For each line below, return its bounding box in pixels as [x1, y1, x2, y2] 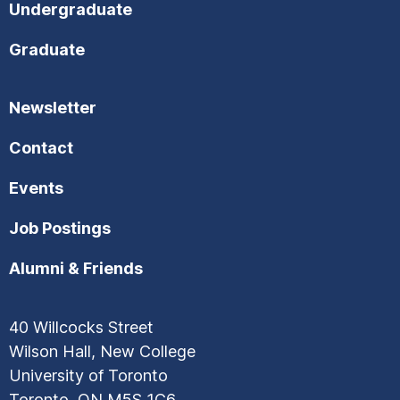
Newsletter [9, 97, 96, 117]
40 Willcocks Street [9, 317, 154, 337]
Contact [9, 137, 73, 157]
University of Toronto [9, 365, 168, 385]
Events [9, 178, 63, 197]
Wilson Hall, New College [9, 341, 196, 361]
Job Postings [9, 218, 111, 237]
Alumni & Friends [9, 258, 143, 278]
